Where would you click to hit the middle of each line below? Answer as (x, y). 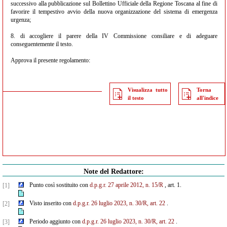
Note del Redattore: (113, 172)
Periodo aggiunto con (55, 221)
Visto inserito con (51, 203)
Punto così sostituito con (59, 185)
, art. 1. (172, 185)
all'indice (208, 98)
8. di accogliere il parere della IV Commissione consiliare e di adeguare (114, 36)
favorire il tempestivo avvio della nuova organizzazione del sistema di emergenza (114, 12)
